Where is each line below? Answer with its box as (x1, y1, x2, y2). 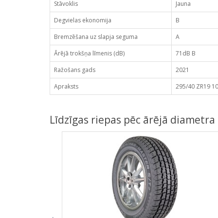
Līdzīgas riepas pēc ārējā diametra (50, 113, 215, 127)
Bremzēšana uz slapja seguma (54, 33, 138, 41)
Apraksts (54, 82, 78, 91)
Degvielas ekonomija (54, 16, 111, 24)
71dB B (176, 49, 196, 57)
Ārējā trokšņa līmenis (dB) (54, 49, 125, 57)
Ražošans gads (54, 66, 95, 74)
